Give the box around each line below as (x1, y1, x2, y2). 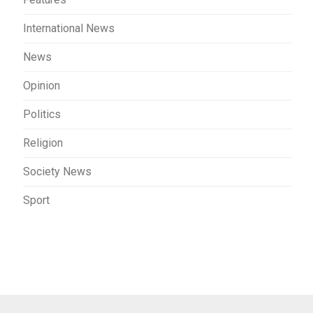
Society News (23, 165, 92, 179)
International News (23, 22, 115, 36)
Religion (23, 136, 63, 150)
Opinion (23, 79, 60, 93)
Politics (23, 108, 61, 122)
